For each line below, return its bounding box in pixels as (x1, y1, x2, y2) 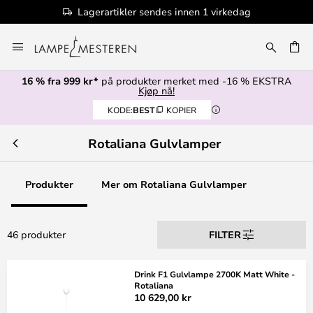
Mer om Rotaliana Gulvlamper (101, 177, 247, 191)
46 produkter (7, 228, 66, 241)
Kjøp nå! (138, 84, 175, 97)
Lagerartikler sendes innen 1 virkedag (78, 5, 251, 18)
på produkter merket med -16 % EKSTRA (99, 74, 291, 87)
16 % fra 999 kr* (22, 74, 99, 87)
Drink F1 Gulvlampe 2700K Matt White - (134, 268, 295, 279)
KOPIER (166, 104, 196, 115)
